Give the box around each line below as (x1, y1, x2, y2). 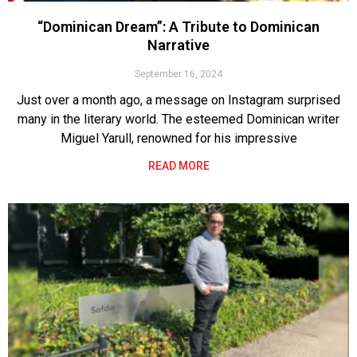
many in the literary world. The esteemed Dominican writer (18, 111, 339, 127)
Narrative (147, 36, 210, 53)
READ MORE (147, 159, 210, 172)
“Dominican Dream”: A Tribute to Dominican (37, 18, 320, 35)
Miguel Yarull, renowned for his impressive (60, 130, 297, 146)
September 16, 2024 (135, 68, 222, 80)
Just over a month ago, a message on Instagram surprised (17, 92, 340, 108)
